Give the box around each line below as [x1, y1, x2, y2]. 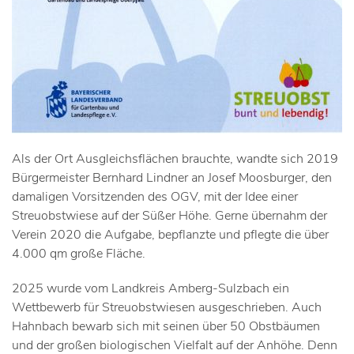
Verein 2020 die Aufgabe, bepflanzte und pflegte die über [12, 226, 329, 244]
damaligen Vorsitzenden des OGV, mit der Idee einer [12, 188, 298, 206]
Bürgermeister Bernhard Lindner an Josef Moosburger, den [12, 169, 332, 187]
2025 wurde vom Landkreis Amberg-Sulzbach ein [12, 280, 289, 298]
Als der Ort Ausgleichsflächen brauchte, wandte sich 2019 [12, 150, 338, 168]
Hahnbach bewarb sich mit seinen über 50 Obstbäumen [12, 318, 320, 336]
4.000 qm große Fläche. [12, 245, 145, 263]
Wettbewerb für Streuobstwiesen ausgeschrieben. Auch [12, 299, 322, 317]
